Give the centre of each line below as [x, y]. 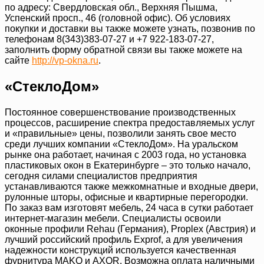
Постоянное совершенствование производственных [120, 112]
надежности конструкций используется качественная [121, 250]
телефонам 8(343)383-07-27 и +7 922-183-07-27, [109, 39]
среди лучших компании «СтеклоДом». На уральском [121, 144]
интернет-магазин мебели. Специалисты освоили [113, 218]
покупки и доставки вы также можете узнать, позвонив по [130, 28]
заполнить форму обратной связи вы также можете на [123, 49]
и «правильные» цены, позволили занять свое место [121, 133]
